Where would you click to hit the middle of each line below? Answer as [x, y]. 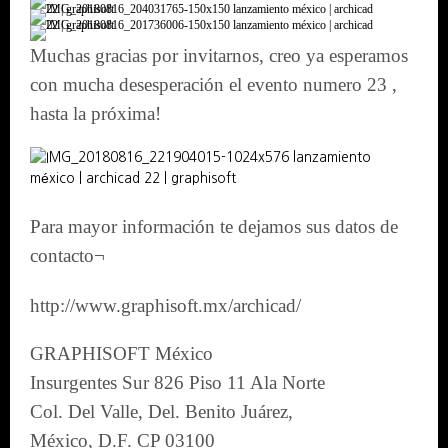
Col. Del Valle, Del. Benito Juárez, [161, 411]
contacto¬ [67, 255]
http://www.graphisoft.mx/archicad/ [165, 305]
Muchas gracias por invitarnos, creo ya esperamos [219, 56]
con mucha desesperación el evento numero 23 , [213, 85]
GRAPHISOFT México [121, 353]
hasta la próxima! [95, 114]
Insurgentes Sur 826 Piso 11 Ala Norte [177, 382]
